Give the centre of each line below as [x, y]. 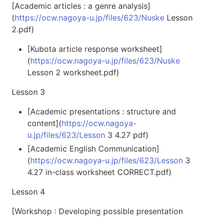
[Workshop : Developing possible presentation [97, 211]
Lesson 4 [28, 191]
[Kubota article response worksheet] [95, 49]
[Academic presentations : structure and [102, 111]
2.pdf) [23, 29]
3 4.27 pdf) [127, 135]
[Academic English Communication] [93, 148]
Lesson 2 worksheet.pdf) [73, 72]
